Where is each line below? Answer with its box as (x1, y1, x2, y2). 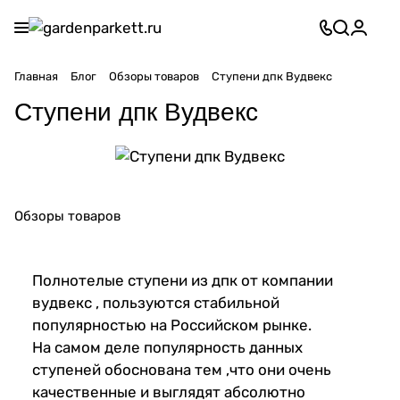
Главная (14, 70, 58, 83)
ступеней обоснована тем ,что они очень (32, 361, 331, 379)
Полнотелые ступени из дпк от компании (32, 271, 333, 290)
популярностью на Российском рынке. (32, 316, 312, 335)
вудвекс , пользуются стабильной (32, 294, 279, 312)
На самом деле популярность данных (32, 338, 303, 357)
